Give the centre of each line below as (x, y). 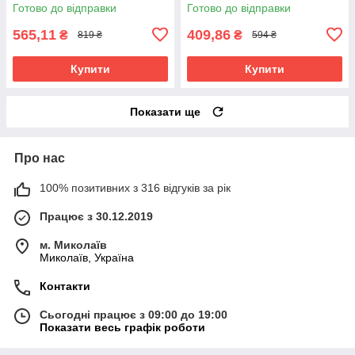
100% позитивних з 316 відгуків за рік (135, 187)
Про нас (40, 158)
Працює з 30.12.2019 (96, 216)
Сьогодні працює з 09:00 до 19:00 (134, 314)
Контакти (65, 286)
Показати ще (165, 111)
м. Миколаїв (73, 244)
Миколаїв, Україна (87, 257)
